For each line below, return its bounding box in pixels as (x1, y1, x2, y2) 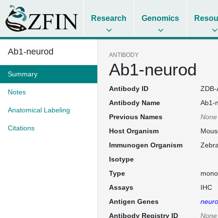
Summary (8, 70, 37, 78)
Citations (8, 124, 35, 132)
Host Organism (109, 127, 159, 135)
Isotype (109, 155, 134, 163)
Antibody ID (109, 85, 148, 92)
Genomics (142, 14, 180, 22)
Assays (109, 183, 133, 191)
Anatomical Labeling (8, 106, 70, 114)
